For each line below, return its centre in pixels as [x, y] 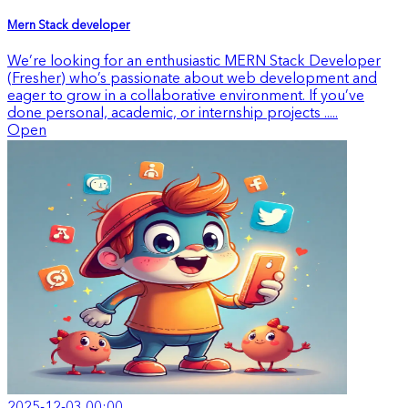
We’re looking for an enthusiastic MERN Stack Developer [194, 62]
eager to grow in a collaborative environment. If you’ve [186, 97]
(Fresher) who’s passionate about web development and [192, 80]
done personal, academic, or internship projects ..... [173, 114]
